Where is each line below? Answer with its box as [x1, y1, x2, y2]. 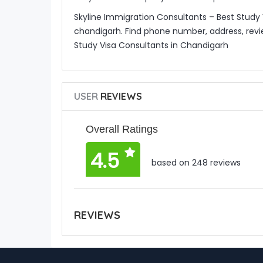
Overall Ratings [85, 123, 158, 135]
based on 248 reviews [149, 157, 241, 169]
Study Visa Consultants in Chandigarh [73, 39, 228, 51]
